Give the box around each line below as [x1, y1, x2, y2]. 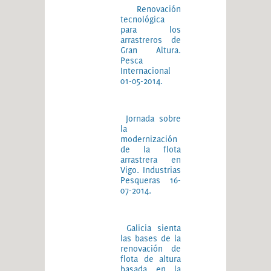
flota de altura [120, 253, 181, 264]
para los [120, 24, 181, 34]
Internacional [120, 65, 171, 76]
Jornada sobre [125, 113, 181, 123]
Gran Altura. [120, 45, 181, 55]
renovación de [120, 243, 181, 253]
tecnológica [120, 14, 165, 24]
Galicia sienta [126, 223, 181, 233]
